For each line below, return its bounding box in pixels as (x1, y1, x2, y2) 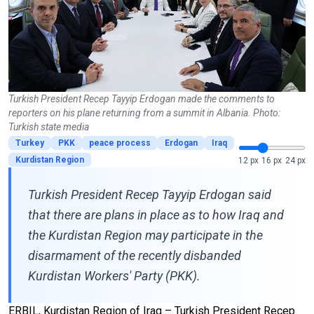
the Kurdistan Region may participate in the (28, 227, 263, 243)
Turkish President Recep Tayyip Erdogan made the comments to (8, 93, 275, 104)
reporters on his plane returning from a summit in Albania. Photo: (8, 107, 280, 118)
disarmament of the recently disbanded (28, 247, 241, 263)
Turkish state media (8, 121, 89, 132)
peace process (89, 137, 151, 148)
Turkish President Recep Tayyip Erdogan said (28, 186, 271, 202)
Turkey (15, 137, 44, 148)
